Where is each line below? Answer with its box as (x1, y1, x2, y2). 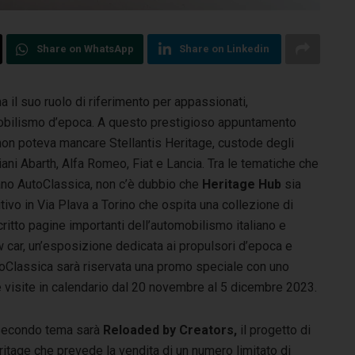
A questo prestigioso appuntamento (97, 114, 296, 130)
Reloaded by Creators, (103, 322, 237, 338)
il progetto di (237, 322, 311, 338)
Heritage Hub (202, 176, 281, 192)
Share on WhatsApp (36, 42, 134, 55)
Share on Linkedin (179, 42, 270, 55)
